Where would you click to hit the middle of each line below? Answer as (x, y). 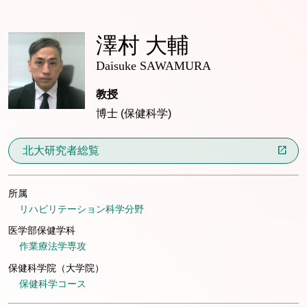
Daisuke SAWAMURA (153, 66)
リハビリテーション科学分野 (82, 209)
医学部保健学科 (42, 231)
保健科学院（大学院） (56, 268)
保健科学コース (53, 283)
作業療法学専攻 (53, 246)
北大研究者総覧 (61, 150)
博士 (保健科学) (134, 113)
